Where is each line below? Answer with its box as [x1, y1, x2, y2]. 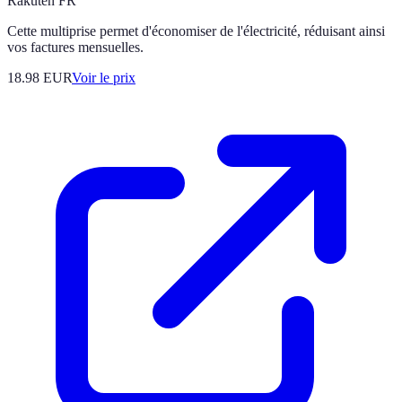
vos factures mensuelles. [7, 39, 144, 55]
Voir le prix [72, 70, 135, 85]
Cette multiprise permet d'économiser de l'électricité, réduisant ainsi [7, 23, 385, 39]
